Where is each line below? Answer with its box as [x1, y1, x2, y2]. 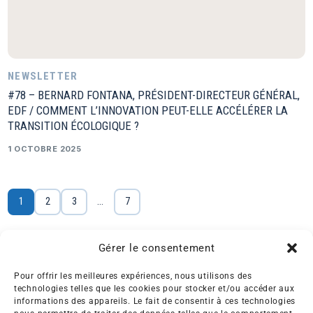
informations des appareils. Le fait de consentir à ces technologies [14, 296, 296, 306]
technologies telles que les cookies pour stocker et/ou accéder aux [14, 284, 295, 293]
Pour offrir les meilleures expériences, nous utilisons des [14, 271, 252, 281]
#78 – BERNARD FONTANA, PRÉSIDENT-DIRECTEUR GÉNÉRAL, [8, 87, 300, 102]
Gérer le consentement [98, 242, 215, 254]
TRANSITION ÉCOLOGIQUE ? [8, 118, 140, 133]
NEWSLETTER [8, 69, 78, 82]
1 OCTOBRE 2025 [8, 143, 82, 154]
